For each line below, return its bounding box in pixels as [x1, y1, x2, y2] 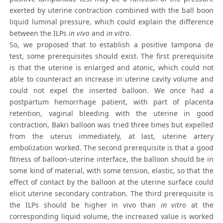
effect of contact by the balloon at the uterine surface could [9, 177, 214, 187]
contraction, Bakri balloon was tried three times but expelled [9, 120, 214, 130]
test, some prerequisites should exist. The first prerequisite [9, 51, 214, 61]
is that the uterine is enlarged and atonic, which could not [9, 63, 214, 73]
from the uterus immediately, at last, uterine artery [9, 131, 214, 141]
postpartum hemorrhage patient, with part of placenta [9, 97, 214, 107]
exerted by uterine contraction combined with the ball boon [9, 5, 214, 15]
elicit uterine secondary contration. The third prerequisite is [9, 189, 214, 199]
